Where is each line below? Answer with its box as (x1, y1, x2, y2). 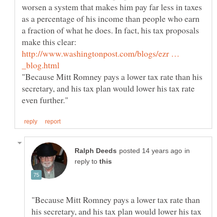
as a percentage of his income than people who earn (22, 13, 200, 25)
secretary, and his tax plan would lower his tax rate (22, 82, 195, 94)
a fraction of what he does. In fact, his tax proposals (22, 24, 199, 36)
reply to (75, 158, 99, 166)
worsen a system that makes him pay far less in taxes (22, 1, 202, 13)
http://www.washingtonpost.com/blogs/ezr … (22, 47, 180, 60)
